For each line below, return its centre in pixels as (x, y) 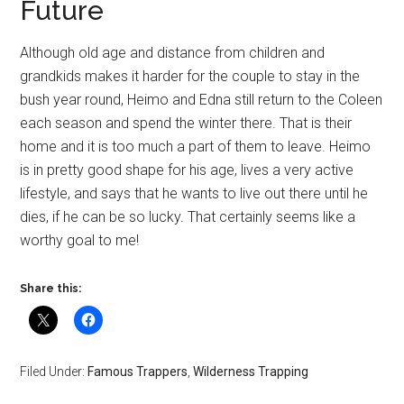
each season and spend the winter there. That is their (186, 123)
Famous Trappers (138, 371)
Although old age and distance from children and (173, 52)
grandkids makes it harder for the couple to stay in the (190, 76)
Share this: (51, 288)
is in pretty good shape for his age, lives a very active (187, 170)
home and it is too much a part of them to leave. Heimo (196, 146)
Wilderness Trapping (251, 371)
